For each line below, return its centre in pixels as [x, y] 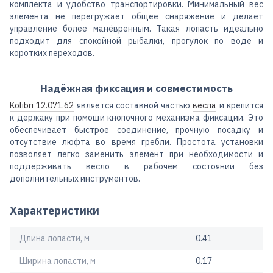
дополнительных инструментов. [75, 178]
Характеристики [55, 210]
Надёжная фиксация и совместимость [136, 88]
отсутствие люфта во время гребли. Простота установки [136, 142]
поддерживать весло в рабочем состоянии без [136, 166]
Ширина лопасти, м [58, 261]
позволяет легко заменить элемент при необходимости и [136, 154]
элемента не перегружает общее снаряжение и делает [136, 17]
